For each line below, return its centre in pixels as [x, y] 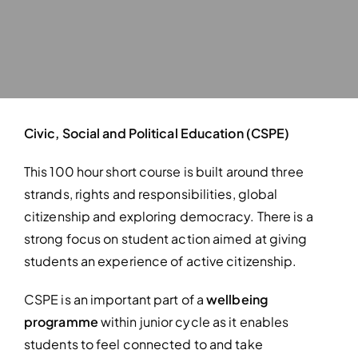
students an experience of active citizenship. [160, 261]
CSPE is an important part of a [115, 300]
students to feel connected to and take [143, 344]
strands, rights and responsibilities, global [151, 194]
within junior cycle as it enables [195, 322]
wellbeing [237, 300]
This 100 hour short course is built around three [163, 172]
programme [62, 322]
